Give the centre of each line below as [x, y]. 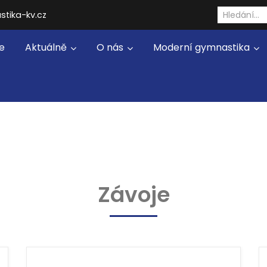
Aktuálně [47, 47]
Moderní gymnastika [203, 47]
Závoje [133, 194]
